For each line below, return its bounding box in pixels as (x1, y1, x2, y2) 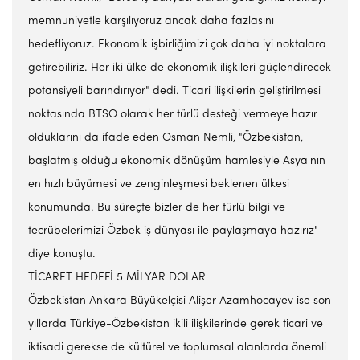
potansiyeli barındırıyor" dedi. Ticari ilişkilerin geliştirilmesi (28, 85, 321, 97)
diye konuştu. (28, 248, 96, 260)
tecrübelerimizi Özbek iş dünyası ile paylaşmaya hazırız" (28, 225, 318, 237)
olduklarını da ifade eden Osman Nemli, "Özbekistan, (28, 132, 303, 144)
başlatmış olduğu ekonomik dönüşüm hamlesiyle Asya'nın (28, 155, 325, 167)
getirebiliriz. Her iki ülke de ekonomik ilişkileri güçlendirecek (28, 62, 331, 74)
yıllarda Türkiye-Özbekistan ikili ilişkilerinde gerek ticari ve (28, 318, 323, 330)
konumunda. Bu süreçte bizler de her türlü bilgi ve (28, 202, 285, 214)
